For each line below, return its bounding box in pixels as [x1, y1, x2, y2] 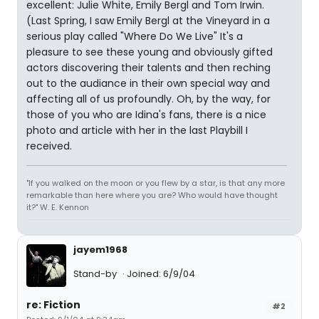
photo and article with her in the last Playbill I [26, 123, 248, 137]
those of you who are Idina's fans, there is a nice [26, 108, 266, 122]
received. [26, 139, 72, 153]
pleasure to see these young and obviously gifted [26, 45, 273, 59]
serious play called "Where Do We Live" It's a [26, 29, 243, 43]
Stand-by [73, 267, 119, 281]
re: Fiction [26, 298, 80, 313]
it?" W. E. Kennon [26, 202, 89, 213]
